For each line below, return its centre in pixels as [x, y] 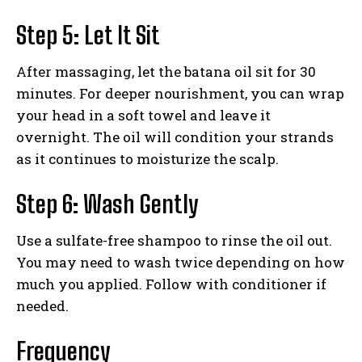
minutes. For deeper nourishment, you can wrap [180, 93]
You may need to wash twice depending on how [181, 262]
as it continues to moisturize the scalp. [147, 158]
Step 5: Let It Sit [88, 34]
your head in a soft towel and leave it [143, 115]
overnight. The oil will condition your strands [175, 137]
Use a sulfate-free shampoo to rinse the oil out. [174, 240]
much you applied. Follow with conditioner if [171, 284]
